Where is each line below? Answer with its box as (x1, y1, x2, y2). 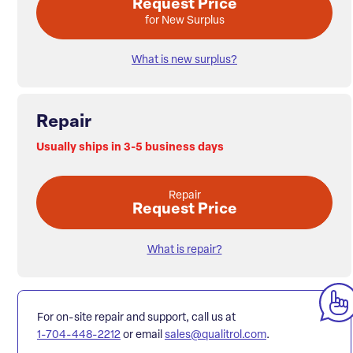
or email (121, 329, 165, 342)
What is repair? (147, 244, 222, 257)
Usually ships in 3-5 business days (36, 142, 224, 154)
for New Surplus (144, 15, 225, 28)
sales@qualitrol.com (165, 329, 266, 342)
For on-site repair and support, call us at (37, 312, 236, 325)
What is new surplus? (132, 54, 237, 67)
